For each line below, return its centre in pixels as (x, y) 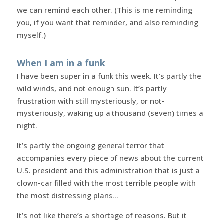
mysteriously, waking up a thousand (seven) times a (110, 113)
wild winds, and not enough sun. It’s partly (92, 88)
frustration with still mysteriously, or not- (91, 100)
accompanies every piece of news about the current (110, 158)
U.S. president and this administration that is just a (108, 170)
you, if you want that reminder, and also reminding (107, 22)
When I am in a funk (61, 62)
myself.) (31, 35)
